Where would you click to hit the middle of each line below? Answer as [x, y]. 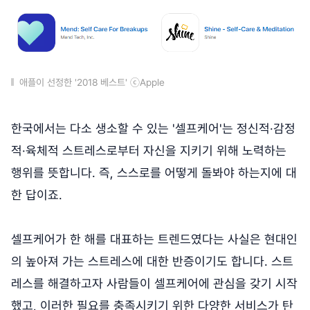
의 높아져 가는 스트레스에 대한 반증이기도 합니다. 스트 [152, 262]
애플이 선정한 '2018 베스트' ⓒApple [92, 83]
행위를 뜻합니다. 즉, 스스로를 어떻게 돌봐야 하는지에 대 [154, 173]
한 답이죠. [37, 195]
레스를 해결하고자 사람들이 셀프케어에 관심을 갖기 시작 [154, 284]
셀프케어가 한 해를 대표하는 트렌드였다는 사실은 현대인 [154, 239]
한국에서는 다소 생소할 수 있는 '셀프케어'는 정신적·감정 [153, 129]
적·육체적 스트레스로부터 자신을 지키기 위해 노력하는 [149, 151]
